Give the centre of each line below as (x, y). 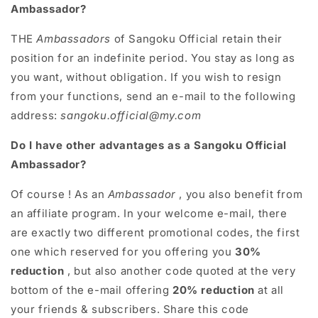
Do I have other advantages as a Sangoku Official (149, 145)
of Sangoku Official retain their (198, 38)
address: (36, 115)
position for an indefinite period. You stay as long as (153, 57)
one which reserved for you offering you (123, 251)
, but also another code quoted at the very (180, 270)
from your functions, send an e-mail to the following (153, 96)
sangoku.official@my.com (131, 115)
